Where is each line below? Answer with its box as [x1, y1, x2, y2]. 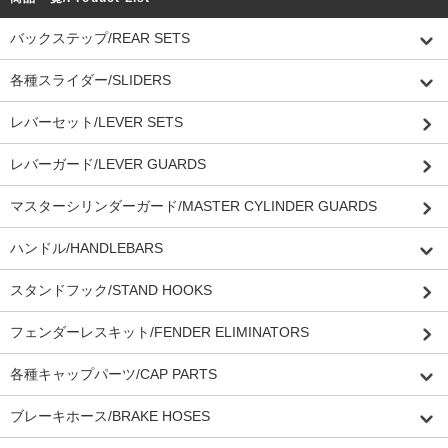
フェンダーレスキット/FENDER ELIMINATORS [10, 324, 309, 340]
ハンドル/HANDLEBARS [10, 240, 163, 256]
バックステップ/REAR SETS [10, 30, 190, 46]
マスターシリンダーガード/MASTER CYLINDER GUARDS [10, 198, 377, 214]
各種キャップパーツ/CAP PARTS [10, 366, 217, 382]
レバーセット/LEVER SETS [10, 114, 183, 130]
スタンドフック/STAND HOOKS [10, 282, 212, 298]
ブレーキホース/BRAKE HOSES [10, 408, 210, 424]
